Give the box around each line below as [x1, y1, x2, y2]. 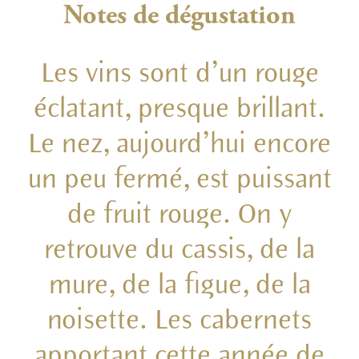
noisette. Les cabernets [47, 306, 312, 334]
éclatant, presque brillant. [34, 95, 325, 123]
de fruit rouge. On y [67, 200, 292, 228]
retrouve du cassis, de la [44, 236, 315, 264]
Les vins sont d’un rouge [40, 59, 319, 87]
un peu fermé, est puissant [27, 165, 332, 193]
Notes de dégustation [63, 2, 296, 30]
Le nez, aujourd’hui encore [28, 130, 331, 158]
